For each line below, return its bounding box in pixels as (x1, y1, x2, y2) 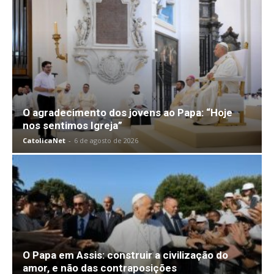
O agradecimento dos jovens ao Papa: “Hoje (23, 106, 232, 119)
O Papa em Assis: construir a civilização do (23, 249, 228, 262)
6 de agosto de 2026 (74, 136, 138, 146)
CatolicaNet (23, 136, 65, 146)
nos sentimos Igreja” (23, 119, 122, 132)
